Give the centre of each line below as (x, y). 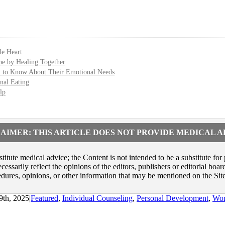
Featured (44, 198)
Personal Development (173, 198)
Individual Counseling (97, 198)
